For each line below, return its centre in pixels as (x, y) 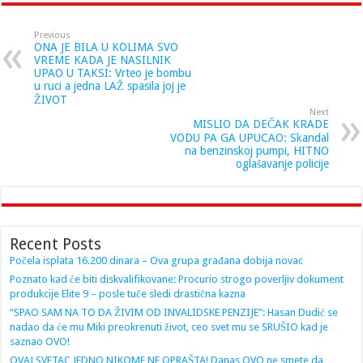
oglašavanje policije (282, 163)
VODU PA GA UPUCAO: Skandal (249, 137)
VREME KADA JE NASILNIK (103, 60)
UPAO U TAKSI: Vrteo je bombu (113, 73)
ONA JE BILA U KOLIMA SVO (107, 47)
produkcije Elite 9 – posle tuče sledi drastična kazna (128, 293)
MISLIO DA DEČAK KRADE (261, 124)
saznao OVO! (40, 341)
